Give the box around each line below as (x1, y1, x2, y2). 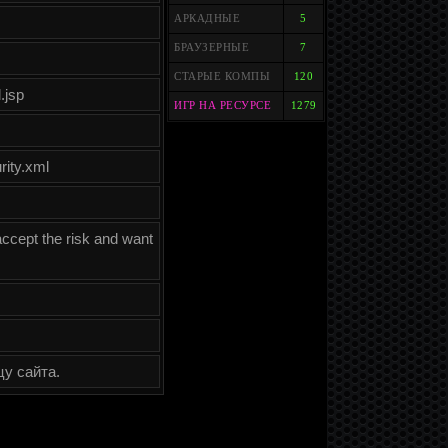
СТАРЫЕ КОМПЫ (174, 71, 270, 82)
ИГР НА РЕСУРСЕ (174, 100, 271, 111)
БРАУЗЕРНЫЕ (174, 42, 249, 53)
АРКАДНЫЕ (174, 13, 240, 24)
